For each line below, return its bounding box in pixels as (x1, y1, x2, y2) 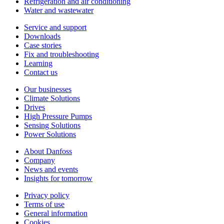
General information (24, 208, 87, 217)
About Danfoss (24, 146, 72, 155)
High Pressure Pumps (24, 111, 92, 120)
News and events (24, 164, 78, 173)
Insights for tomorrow (24, 173, 92, 182)
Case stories (24, 40, 61, 49)
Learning (24, 58, 52, 67)
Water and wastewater (24, 5, 93, 14)
